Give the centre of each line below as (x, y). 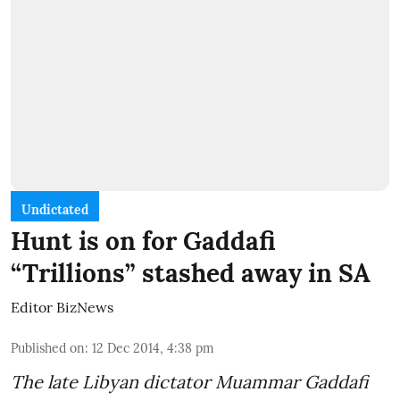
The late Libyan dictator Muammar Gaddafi (189, 381)
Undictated (55, 209)
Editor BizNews (62, 307)
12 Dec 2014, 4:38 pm (153, 348)
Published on (48, 348)
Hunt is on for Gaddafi (143, 241)
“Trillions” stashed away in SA (191, 273)
